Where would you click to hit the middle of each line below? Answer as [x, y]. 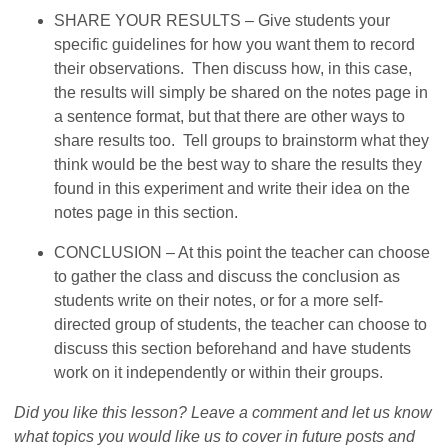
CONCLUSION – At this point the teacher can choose [242, 252]
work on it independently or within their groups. [219, 372]
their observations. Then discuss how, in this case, [233, 68]
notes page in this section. [146, 212]
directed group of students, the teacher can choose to [241, 324]
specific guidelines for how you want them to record [235, 44]
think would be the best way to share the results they [238, 164]
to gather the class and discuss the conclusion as [227, 276]
